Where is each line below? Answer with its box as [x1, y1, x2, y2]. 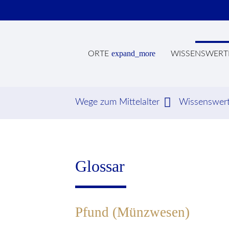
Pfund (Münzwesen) [75, 204, 190, 220]
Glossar [75, 157, 125, 175]
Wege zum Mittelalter [75, 98, 159, 107]
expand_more [111, 49, 155, 58]
